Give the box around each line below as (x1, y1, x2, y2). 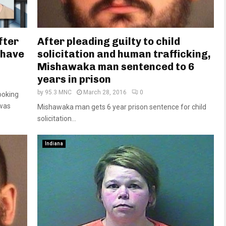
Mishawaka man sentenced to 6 (37, 61, 194, 73)
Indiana (45, 141, 63, 147)
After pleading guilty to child (37, 35, 180, 48)
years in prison (37, 73, 111, 86)
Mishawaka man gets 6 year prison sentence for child (37, 103, 206, 111)
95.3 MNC (45, 89, 72, 96)
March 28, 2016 (83, 89, 127, 96)
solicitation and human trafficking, (37, 48, 211, 61)
